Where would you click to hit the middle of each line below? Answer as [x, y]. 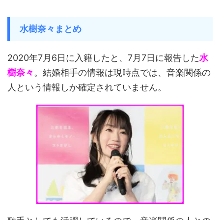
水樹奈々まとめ [51, 29]
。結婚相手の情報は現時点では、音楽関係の [122, 72]
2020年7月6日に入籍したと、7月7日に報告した [103, 58]
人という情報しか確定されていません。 [87, 87]
